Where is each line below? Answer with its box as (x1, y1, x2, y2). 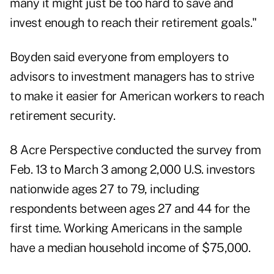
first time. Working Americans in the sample (10, 221, 242, 236)
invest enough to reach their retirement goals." (10, 15, 257, 31)
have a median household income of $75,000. (10, 240, 250, 256)
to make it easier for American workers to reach (10, 89, 264, 104)
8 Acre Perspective (10, 143, 113, 158)
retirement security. (10, 108, 115, 124)
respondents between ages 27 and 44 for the (10, 201, 250, 217)
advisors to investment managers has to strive (10, 69, 254, 84)
